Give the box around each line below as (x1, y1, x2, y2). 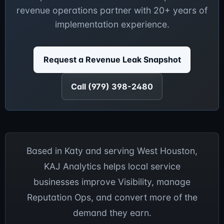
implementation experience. (54, 19, 169, 30)
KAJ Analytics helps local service (43, 161, 180, 172)
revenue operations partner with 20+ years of (16, 5, 207, 16)
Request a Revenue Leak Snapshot (43, 54, 181, 65)
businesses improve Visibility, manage (33, 176, 190, 187)
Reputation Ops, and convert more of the (26, 192, 197, 203)
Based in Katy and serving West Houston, (26, 145, 197, 156)
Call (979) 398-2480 (71, 81, 153, 91)
